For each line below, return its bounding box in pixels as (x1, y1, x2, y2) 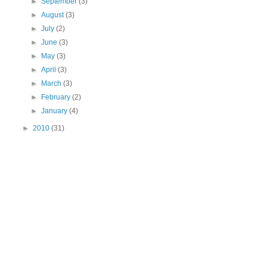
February (41, 93, 73, 102)
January (41, 107, 70, 116)
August (41, 11, 66, 20)
